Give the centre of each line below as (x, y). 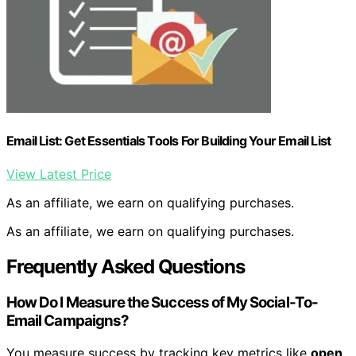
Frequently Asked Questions (126, 266)
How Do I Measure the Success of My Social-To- (162, 303)
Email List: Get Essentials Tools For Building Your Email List (169, 141)
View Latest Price (59, 174)
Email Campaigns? (68, 321)
